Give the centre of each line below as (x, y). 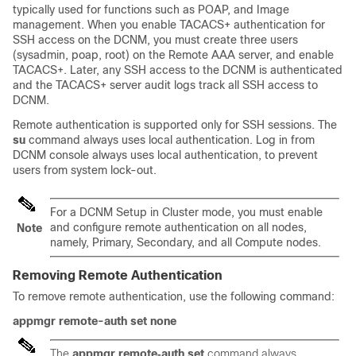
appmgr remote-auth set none (95, 321)
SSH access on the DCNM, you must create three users (155, 40)
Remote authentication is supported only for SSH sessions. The (175, 125)
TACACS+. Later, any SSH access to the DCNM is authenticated (178, 70)
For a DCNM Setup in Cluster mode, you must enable (186, 212)
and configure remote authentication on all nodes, (178, 227)
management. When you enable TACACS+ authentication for (169, 25)
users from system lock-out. (85, 170)
